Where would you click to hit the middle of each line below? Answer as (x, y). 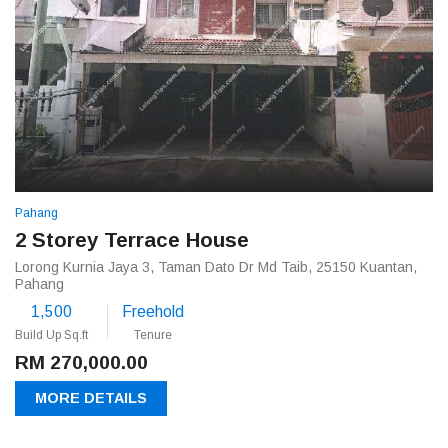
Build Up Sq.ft (51, 335)
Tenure (153, 335)
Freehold (153, 312)
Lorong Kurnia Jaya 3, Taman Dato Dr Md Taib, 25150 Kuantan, (216, 267)
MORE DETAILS (91, 398)
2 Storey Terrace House (132, 240)
